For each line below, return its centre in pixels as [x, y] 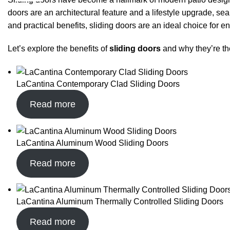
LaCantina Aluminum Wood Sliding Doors [92, 143]
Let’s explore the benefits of [59, 49]
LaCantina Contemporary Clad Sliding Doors [98, 84]
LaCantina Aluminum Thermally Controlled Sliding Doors [120, 201]
